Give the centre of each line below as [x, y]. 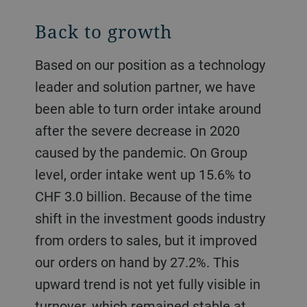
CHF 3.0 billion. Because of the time [143, 196]
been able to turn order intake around [148, 108]
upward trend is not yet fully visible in [147, 284]
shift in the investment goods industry [150, 218]
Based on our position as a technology [39, 64]
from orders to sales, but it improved [146, 240]
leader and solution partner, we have [145, 86]
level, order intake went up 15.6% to [143, 174]
